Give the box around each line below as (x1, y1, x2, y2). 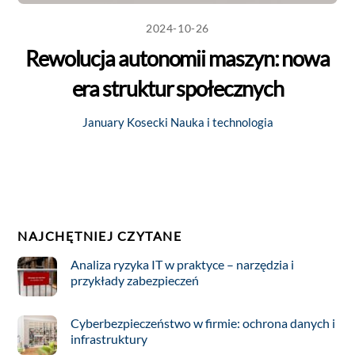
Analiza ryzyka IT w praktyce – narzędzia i (70, 257, 294, 273)
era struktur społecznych (71, 75, 284, 102)
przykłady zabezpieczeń (70, 273, 199, 288)
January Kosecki (82, 114, 168, 129)
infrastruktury (70, 331, 147, 347)
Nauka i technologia (170, 114, 273, 129)
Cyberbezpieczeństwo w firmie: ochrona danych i (70, 315, 335, 331)
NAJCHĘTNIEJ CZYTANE (17, 228, 182, 244)
